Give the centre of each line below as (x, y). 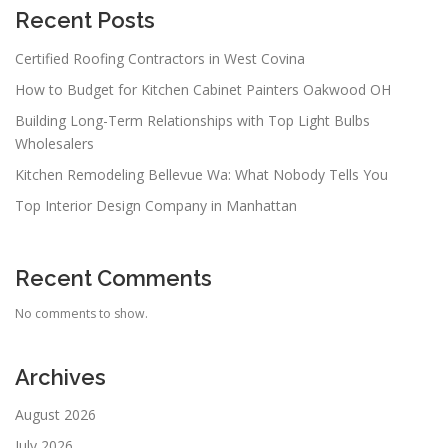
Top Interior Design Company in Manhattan (156, 205)
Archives (60, 376)
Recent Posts (85, 20)
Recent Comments (113, 277)
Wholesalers (54, 143)
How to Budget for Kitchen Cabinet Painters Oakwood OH (203, 89)
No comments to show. (81, 313)
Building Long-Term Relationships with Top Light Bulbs (192, 120)
